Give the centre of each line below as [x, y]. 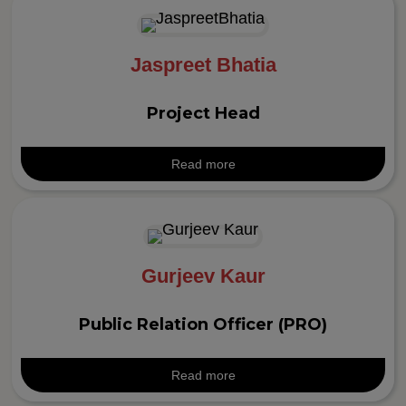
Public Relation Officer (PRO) [203, 325]
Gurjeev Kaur [203, 276]
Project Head [203, 113]
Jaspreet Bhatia [203, 64]
